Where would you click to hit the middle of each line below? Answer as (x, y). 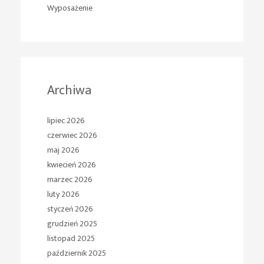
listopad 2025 (71, 239)
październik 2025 (77, 253)
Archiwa (69, 91)
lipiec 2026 (66, 121)
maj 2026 (63, 150)
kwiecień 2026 (72, 165)
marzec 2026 (70, 180)
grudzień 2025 (72, 224)
